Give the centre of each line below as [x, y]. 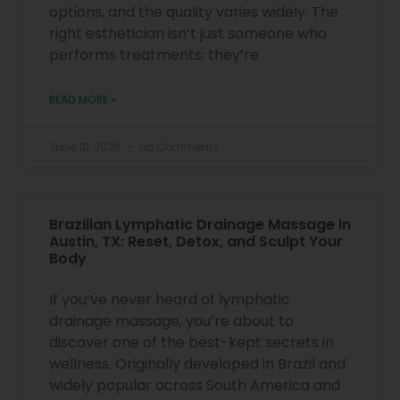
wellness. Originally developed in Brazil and [197, 363]
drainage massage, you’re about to [171, 321]
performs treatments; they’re [154, 54]
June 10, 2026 [86, 146]
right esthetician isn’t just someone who [188, 33]
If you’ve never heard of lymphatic [170, 299]
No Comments [178, 146]
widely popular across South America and [195, 385]
